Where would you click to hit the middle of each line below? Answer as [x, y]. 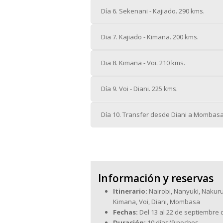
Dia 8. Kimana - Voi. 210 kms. [143, 63]
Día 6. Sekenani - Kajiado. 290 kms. [153, 11]
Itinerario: [130, 191]
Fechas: [125, 212]
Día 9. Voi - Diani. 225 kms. [139, 89]
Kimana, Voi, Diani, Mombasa [157, 201]
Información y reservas [156, 178]
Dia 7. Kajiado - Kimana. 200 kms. [150, 37]
